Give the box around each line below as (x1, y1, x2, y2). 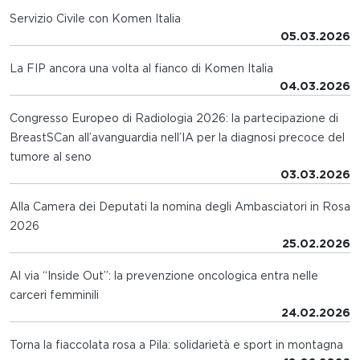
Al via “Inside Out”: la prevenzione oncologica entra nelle (10, 268, 318, 282)
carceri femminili (10, 288, 99, 301)
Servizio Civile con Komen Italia (10, 11, 181, 25)
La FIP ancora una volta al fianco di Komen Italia (10, 61, 273, 75)
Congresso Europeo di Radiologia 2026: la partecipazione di (10, 111, 338, 125)
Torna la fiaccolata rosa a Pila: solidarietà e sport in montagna (10, 337, 343, 351)
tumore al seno (10, 149, 92, 163)
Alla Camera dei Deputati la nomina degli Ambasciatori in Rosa (10, 199, 350, 213)
